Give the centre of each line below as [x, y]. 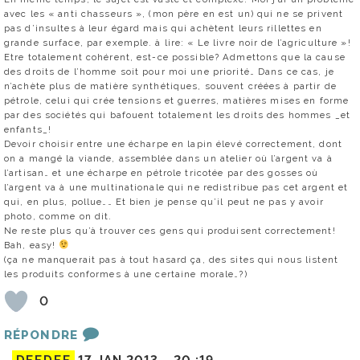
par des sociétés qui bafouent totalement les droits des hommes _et [177, 115]
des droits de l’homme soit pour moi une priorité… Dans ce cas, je [169, 71]
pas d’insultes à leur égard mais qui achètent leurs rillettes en [163, 28]
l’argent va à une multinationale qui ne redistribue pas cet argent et [176, 187]
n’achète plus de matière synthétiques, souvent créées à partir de [170, 86]
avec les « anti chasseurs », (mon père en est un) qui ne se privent [174, 13]
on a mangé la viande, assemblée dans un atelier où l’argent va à [168, 158]
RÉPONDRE [41, 335]
